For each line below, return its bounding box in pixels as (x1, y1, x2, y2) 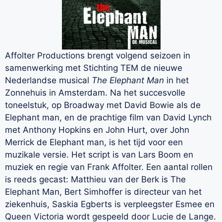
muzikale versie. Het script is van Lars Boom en (5, 150, 193, 160)
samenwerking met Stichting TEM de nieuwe (5, 63, 182, 73)
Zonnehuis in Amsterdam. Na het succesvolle (5, 88, 185, 98)
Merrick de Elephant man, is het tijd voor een (5, 137, 183, 148)
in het (164, 75, 189, 86)
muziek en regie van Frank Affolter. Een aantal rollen (5, 162, 213, 172)
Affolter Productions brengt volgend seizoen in (5, 51, 190, 61)
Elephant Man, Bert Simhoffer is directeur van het (5, 187, 202, 197)
